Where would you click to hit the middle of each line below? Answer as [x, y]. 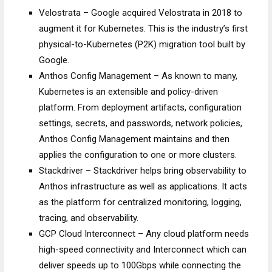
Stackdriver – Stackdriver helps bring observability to [143, 171]
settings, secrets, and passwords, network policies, [141, 124]
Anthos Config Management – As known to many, [138, 76]
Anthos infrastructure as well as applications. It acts [143, 187]
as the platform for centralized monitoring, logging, [141, 202]
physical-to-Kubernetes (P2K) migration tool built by [142, 45]
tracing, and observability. [89, 218]
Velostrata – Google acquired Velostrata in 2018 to [141, 13]
